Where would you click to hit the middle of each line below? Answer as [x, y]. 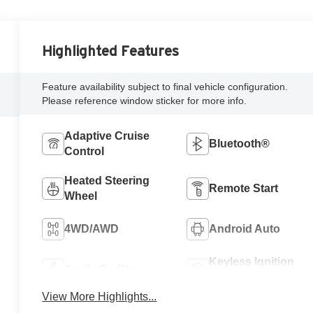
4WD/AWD [92, 228]
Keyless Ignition [251, 261]
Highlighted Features [111, 51]
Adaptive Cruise [107, 136]
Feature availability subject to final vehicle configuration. [165, 86]
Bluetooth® [239, 143]
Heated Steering [107, 180]
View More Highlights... [100, 296]
